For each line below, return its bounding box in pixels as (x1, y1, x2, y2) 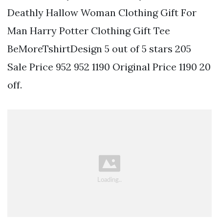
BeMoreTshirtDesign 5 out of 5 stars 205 (7, 42, 191, 55)
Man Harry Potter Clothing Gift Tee (7, 24, 170, 37)
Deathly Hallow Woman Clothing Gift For (7, 6, 197, 19)
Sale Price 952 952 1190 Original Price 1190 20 (7, 60, 211, 73)
